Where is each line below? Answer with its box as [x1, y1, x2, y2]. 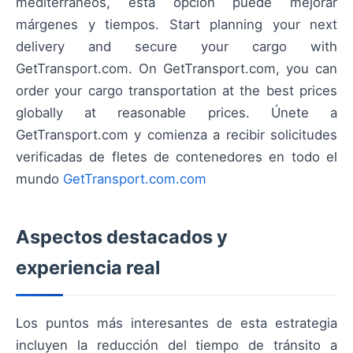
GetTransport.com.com [63, 171, 206, 188]
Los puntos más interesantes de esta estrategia [16, 315, 337, 332]
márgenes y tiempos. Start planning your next [16, 17, 337, 33]
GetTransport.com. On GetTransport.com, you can [16, 61, 337, 77]
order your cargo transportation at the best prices [16, 83, 337, 99]
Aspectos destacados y [16, 225, 228, 249]
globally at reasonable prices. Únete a [16, 105, 337, 121]
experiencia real [16, 256, 160, 280]
